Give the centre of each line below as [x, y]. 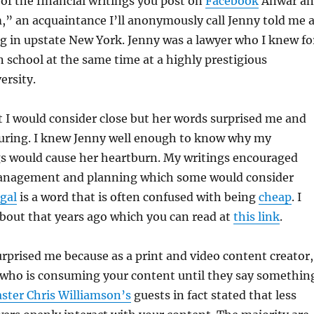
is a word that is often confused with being [137, 197]
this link [256, 217]
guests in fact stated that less [213, 295]
